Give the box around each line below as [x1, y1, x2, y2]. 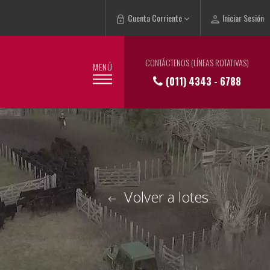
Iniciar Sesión [221, 11, 264, 24]
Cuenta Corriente [126, 11, 184, 24]
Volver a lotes [121, 187, 209, 207]
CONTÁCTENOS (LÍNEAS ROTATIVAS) [145, 56, 249, 69]
